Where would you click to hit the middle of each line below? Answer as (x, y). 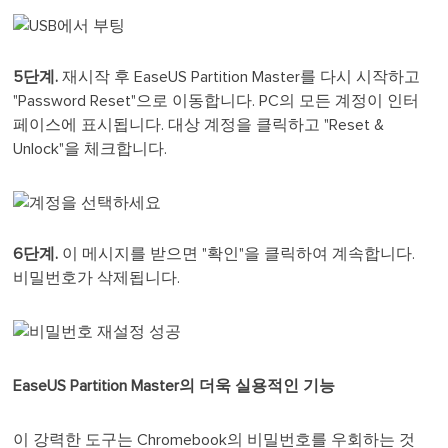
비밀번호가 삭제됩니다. (97, 278)
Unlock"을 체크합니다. (90, 149)
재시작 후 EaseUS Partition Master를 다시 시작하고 (239, 77)
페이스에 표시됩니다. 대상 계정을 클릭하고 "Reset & (199, 125)
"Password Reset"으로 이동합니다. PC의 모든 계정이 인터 (216, 101)
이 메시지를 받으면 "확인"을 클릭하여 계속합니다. (239, 254)
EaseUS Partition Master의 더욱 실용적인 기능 (174, 386)
